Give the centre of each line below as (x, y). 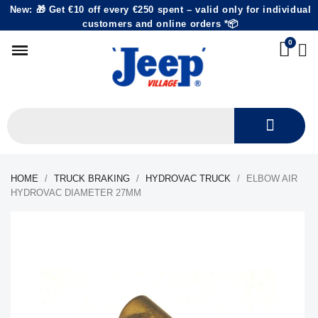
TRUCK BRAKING (92, 179)
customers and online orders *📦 (160, 24)
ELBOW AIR (272, 179)
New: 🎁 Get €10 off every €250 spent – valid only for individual (160, 10)
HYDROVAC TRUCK (188, 179)
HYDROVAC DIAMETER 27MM (76, 193)
